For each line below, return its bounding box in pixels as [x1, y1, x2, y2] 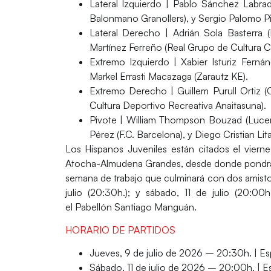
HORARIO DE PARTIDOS [65, 223, 175, 236]
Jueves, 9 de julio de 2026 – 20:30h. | [89, 247, 260, 260]
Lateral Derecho [89, 26, 161, 39]
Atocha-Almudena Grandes [65, 157, 181, 169]
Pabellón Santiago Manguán [74, 200, 194, 213]
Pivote [89, 113, 117, 126]
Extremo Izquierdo [89, 55, 169, 68]
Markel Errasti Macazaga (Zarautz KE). [89, 70, 248, 82]
